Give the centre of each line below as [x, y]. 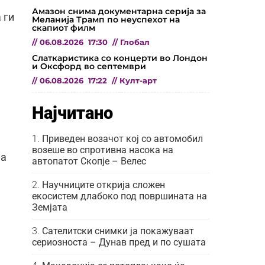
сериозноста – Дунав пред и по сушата [119, 242]
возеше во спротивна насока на [103, 150]
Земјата [50, 207]
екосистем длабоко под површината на [119, 196]
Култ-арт [138, 80]
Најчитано [72, 113]
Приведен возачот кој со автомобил [122, 138]
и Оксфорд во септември [89, 66]
